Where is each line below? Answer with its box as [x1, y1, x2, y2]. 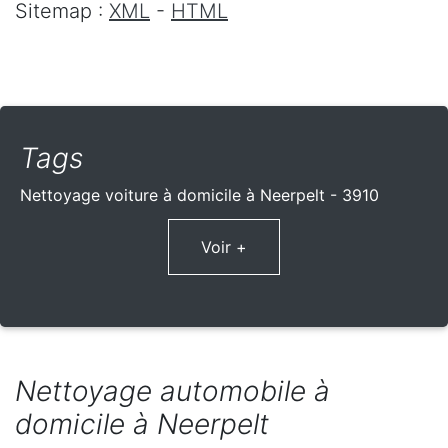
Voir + [201, 237, 247, 258]
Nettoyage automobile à [15, 374, 330, 409]
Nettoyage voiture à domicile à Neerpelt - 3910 [20, 185, 379, 206]
